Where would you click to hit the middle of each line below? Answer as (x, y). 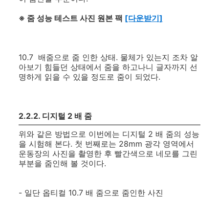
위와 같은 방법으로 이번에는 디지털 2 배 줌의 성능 (109, 134)
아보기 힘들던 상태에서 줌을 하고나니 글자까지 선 (108, 67)
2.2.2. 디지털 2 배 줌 (55, 116)
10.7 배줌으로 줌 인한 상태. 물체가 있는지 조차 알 (108, 57)
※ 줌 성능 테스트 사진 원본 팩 (72, 18)
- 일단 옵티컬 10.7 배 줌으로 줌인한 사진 (91, 193)
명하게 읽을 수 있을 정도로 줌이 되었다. (89, 77)
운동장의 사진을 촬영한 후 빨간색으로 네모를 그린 (108, 153)
